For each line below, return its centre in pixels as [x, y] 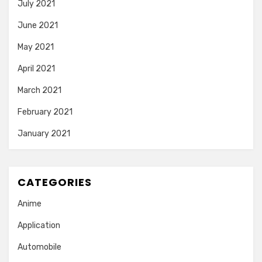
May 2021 [36, 47]
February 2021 [45, 112]
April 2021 [36, 68]
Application [39, 225]
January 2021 [44, 133]
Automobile [39, 247]
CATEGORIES [55, 182]
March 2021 [39, 90]
